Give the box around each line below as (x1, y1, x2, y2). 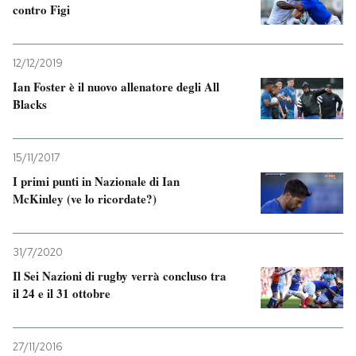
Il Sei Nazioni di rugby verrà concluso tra (13, 267, 226, 284)
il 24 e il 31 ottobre (13, 284, 110, 302)
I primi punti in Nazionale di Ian (13, 172, 180, 190)
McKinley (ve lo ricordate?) (13, 190, 157, 207)
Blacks (13, 95, 47, 113)
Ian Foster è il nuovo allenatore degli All (13, 78, 219, 95)
